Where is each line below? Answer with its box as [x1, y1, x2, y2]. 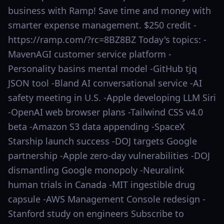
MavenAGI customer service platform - [8, 48, 171, 60]
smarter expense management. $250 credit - [8, 19, 196, 31]
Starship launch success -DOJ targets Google [8, 135, 197, 147]
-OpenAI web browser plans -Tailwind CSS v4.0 [8, 106, 203, 118]
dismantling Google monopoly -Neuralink [8, 164, 184, 176]
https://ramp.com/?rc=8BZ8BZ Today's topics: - [8, 33, 206, 45]
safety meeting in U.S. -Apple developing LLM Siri [8, 91, 216, 103]
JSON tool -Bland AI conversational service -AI [8, 77, 202, 89]
